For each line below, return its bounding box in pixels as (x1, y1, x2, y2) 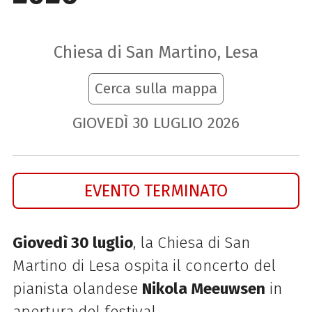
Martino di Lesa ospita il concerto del (12, 256, 276, 275)
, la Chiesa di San (132, 233, 250, 252)
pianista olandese (12, 279, 142, 298)
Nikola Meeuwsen (141, 279, 265, 298)
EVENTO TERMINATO (84, 180, 228, 201)
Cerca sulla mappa (95, 79, 217, 98)
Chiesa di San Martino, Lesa (54, 42, 258, 63)
